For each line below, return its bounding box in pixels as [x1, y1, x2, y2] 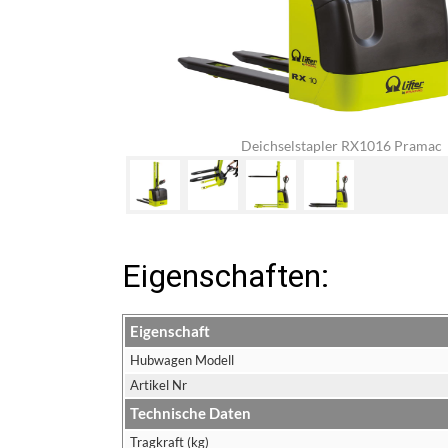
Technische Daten [130, 405, 251, 422]
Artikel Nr [130, 377, 187, 393]
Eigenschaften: [122, 257, 329, 295]
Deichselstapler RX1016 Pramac [241, 137, 442, 154]
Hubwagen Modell [130, 352, 234, 368]
